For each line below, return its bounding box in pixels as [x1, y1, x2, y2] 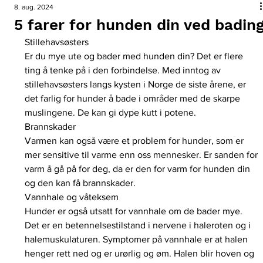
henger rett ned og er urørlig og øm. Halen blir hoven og [25, 248, 257, 258]
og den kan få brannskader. [25, 178, 136, 188]
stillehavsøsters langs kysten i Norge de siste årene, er [25, 79, 249, 89]
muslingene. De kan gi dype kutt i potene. [25, 107, 197, 117]
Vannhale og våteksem [25, 192, 119, 202]
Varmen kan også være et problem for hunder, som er [25, 136, 247, 146]
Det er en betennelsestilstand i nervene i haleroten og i [25, 220, 254, 230]
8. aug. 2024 [14, 3, 54, 11]
